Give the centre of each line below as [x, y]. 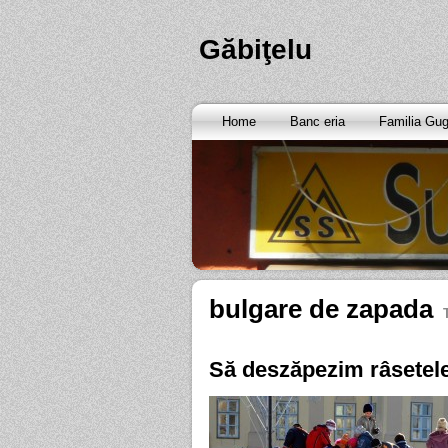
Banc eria [317, 121]
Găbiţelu [255, 49]
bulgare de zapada [321, 309]
